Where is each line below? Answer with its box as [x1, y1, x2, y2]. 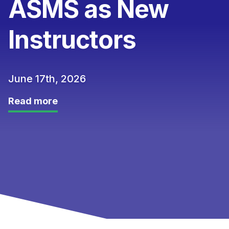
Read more [8, 96, 58, 106]
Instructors [8, 25, 136, 55]
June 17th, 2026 [8, 73, 86, 85]
